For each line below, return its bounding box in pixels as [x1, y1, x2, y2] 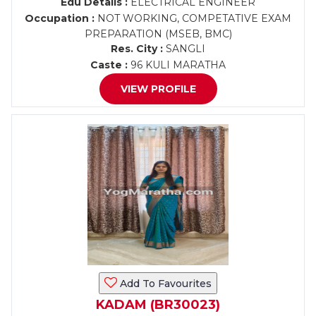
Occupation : [25, 12, 95, 25]
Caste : [90, 59, 128, 71]
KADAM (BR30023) [96, 297, 220, 312]
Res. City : [111, 42, 163, 55]
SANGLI [163, 42, 205, 55]
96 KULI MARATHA [128, 59, 226, 71]
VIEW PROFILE [120, 83, 196, 95]
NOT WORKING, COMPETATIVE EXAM [95, 12, 291, 25]
